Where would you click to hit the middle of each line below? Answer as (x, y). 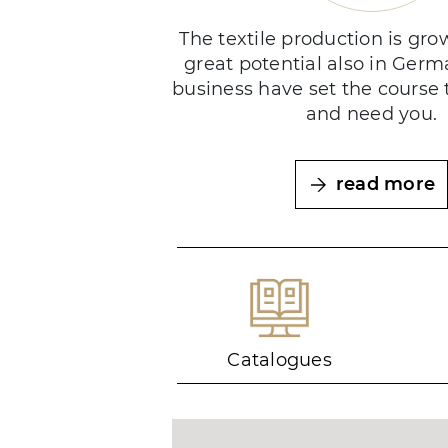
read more (385, 183)
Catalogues (279, 360)
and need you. (371, 113)
